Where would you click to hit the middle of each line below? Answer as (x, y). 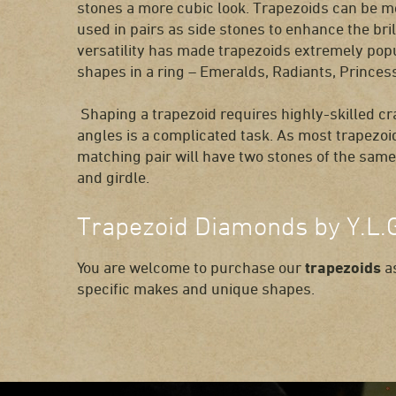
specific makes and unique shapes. (196, 288)
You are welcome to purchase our (191, 267)
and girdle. (113, 177)
